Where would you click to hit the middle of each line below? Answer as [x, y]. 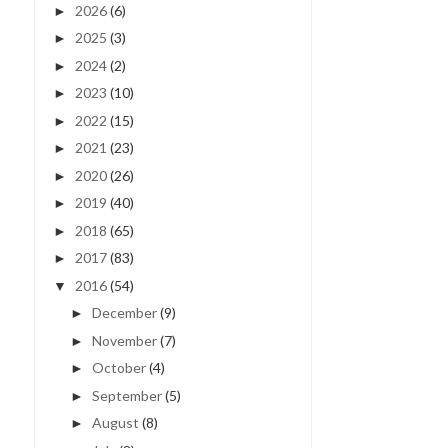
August [115, 422]
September [126, 395]
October [118, 367]
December [124, 312]
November [124, 340]
